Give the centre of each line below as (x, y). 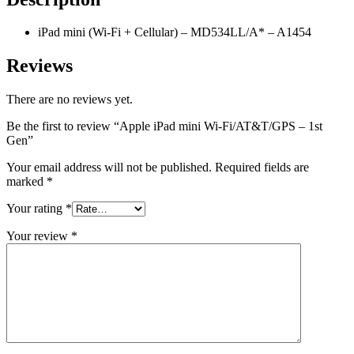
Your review (39, 236)
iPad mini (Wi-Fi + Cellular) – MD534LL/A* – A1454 (175, 32)
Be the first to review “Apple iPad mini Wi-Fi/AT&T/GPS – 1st (164, 126)
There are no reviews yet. (70, 100)
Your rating (36, 209)
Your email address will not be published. (109, 168)
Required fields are (262, 168)
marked (26, 182)
